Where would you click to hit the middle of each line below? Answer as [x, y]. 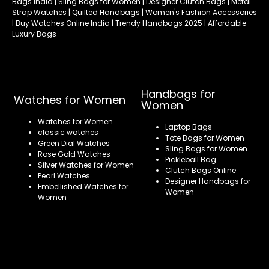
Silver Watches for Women [86, 165]
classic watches [68, 133]
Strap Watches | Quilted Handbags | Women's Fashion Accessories [134, 13]
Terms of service [78, 250]
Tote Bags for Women [205, 138]
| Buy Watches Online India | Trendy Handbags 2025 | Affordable [129, 23]
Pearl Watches [64, 176]
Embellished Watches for [83, 187]
